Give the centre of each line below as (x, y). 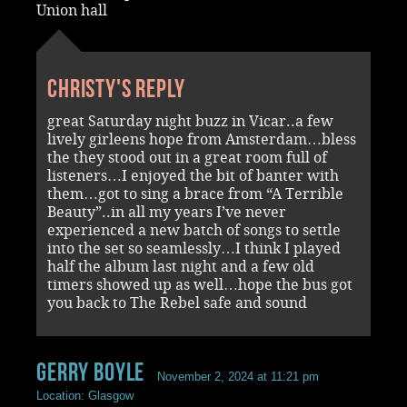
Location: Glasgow (85, 395)
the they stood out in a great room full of (187, 157)
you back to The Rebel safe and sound (177, 303)
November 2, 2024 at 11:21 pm (238, 376)
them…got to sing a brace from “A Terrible (195, 194)
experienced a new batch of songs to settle (194, 230)
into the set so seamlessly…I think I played (194, 248)
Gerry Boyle (91, 372)
